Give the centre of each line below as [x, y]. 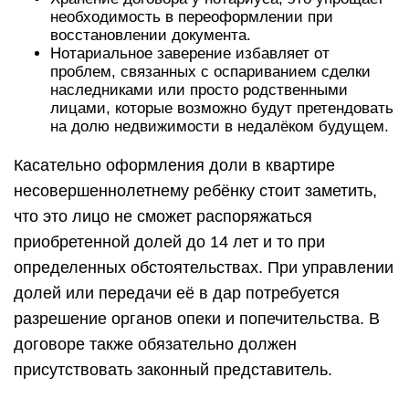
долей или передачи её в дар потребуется [177, 293]
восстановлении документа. [151, 35]
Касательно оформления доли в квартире [174, 165]
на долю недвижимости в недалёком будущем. [220, 126]
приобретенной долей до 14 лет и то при [169, 242]
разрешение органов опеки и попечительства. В [197, 319]
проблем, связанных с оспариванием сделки [210, 72]
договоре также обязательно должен [155, 344]
